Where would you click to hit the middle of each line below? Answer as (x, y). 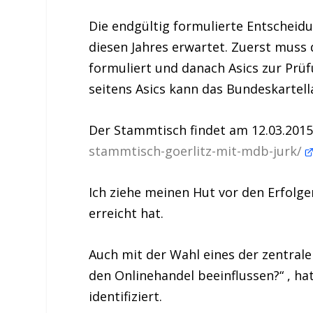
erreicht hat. (126, 213)
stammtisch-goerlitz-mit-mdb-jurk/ (197, 151)
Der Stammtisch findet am (170, 130)
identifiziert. (126, 296)
